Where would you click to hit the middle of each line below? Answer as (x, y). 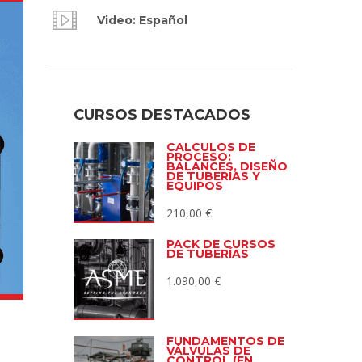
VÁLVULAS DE (208, 351)
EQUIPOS (195, 186)
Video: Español (142, 21)
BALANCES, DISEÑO (227, 167)
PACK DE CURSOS (221, 244)
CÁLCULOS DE (211, 147)
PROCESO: (199, 157)
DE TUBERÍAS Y (213, 177)
